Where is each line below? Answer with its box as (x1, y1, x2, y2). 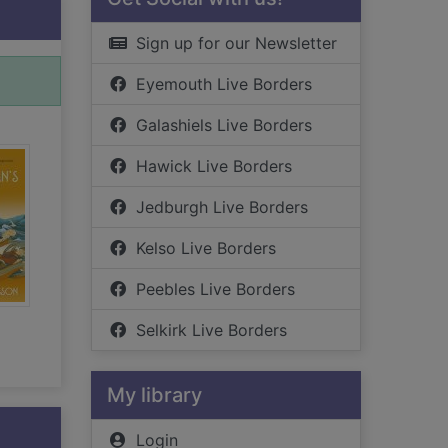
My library (107, 383, 202, 407)
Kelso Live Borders (136, 238, 276, 258)
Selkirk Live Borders (136, 320, 287, 340)
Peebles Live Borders (136, 279, 295, 299)
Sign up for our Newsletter (136, 33, 337, 53)
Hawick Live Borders (136, 156, 292, 176)
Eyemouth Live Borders (136, 74, 312, 94)
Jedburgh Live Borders (136, 197, 308, 217)
